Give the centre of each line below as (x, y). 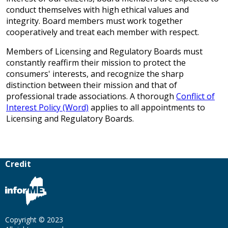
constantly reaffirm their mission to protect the (96, 63)
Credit (18, 164)
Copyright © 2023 (34, 219)
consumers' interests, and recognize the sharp (95, 74)
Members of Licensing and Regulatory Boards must (104, 51)
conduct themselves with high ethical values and (97, 10)
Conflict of (195, 96)
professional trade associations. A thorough (91, 96)
